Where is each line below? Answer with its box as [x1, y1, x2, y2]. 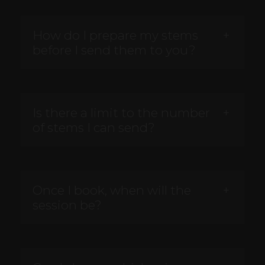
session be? [33, 198, 102, 213]
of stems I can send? [33, 120, 155, 135]
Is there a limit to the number [33, 105, 210, 121]
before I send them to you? [33, 43, 196, 58]
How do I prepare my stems [33, 28, 198, 43]
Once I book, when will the [33, 183, 191, 198]
